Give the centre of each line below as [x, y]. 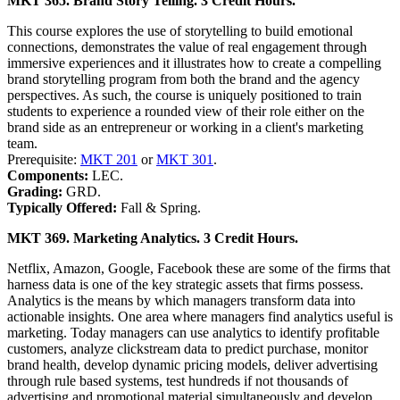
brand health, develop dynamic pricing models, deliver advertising [192, 364]
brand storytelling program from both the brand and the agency [183, 79]
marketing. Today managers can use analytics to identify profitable [193, 332]
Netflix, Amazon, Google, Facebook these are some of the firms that [199, 268]
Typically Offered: [64, 207]
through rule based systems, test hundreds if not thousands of [178, 380]
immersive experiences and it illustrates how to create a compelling [194, 62]
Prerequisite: [44, 159]
